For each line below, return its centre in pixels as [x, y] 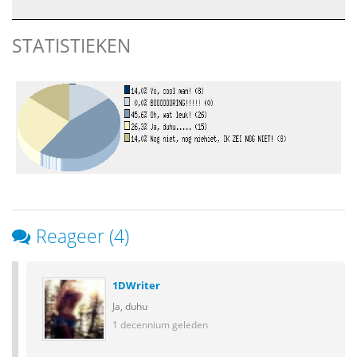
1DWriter [136, 285]
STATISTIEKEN [71, 45]
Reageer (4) [82, 236]
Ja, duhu [130, 306]
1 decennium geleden [160, 324]
